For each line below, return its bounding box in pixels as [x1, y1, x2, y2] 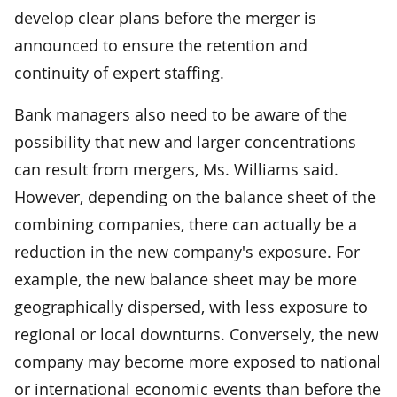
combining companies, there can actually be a [14, 213, 357, 235]
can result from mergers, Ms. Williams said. [14, 158, 339, 180]
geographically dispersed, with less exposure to [14, 295, 368, 317]
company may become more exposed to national [14, 350, 381, 372]
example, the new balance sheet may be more [14, 268, 357, 290]
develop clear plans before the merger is [14, 6, 316, 28]
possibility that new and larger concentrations [14, 130, 356, 152]
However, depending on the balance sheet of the [14, 185, 376, 207]
